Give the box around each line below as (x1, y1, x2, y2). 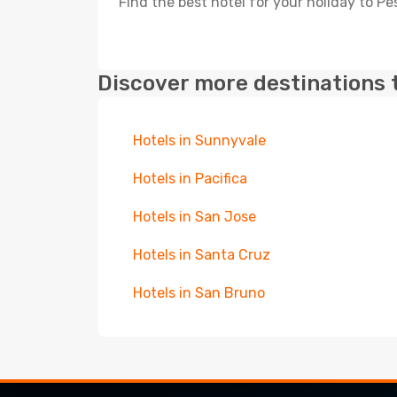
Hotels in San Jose (133, 208, 256, 225)
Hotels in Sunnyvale (133, 132, 266, 149)
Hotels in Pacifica (133, 170, 247, 187)
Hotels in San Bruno (133, 284, 265, 301)
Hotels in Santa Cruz (133, 246, 270, 263)
